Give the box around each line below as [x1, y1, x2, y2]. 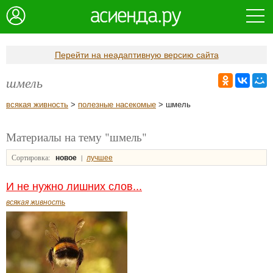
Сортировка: [12, 152, 50, 162]
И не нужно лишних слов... [6, 180, 142, 193]
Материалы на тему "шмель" [6, 129, 147, 144]
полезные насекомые [78, 100, 156, 109]
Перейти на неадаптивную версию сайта [54, 50, 219, 60]
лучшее [87, 154, 113, 162]
